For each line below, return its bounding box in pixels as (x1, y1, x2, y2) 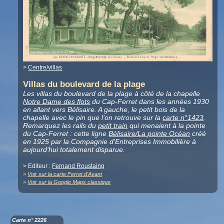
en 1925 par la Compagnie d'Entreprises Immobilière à (23, 137, 196, 146)
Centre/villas (28, 64, 62, 71)
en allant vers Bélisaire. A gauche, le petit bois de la (23, 105, 185, 114)
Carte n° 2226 (12, 216, 47, 223)
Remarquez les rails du (23, 121, 98, 130)
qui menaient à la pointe (127, 121, 206, 130)
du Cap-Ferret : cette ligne (23, 129, 109, 138)
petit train (98, 121, 128, 130)
